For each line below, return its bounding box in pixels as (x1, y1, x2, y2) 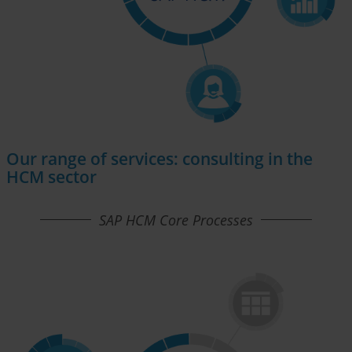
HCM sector (6, 165, 97, 188)
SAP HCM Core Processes (99, 210, 253, 229)
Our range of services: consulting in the (6, 147, 313, 170)
